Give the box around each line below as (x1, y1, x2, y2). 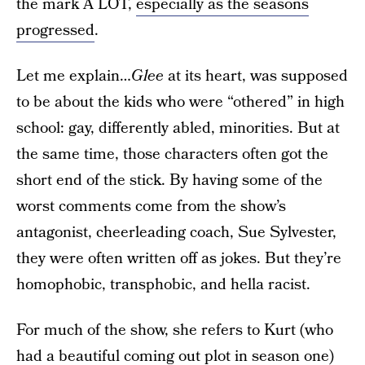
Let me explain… (16, 64, 131, 87)
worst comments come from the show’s (16, 195, 286, 218)
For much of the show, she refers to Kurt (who (16, 319, 333, 341)
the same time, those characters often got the (16, 143, 328, 165)
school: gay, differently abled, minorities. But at (16, 117, 340, 139)
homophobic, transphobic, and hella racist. (16, 273, 310, 296)
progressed (16, 19, 95, 42)
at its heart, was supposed (164, 64, 348, 87)
